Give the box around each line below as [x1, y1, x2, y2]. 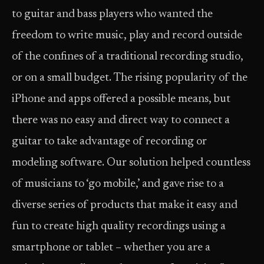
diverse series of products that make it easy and [12, 200, 237, 211]
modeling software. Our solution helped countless [12, 157, 250, 169]
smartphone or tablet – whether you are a [12, 242, 210, 253]
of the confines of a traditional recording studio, [12, 51, 243, 62]
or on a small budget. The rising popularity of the [12, 72, 247, 84]
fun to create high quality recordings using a [12, 221, 226, 232]
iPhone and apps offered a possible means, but [12, 94, 230, 105]
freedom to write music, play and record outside [12, 30, 242, 41]
